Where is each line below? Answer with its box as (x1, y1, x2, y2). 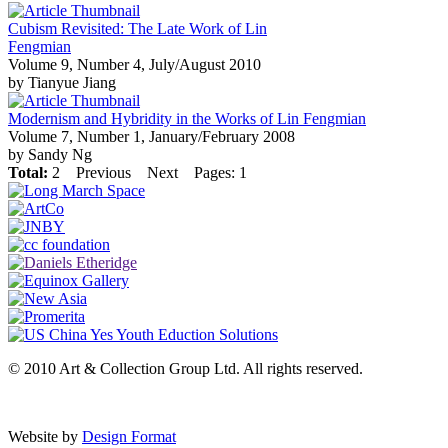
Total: (8, 164, 48, 182)
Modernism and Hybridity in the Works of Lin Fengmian (8, 110, 366, 128)
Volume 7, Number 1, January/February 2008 (8, 128, 295, 146)
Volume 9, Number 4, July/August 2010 (8, 56, 261, 74)
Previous (72, 164, 135, 182)
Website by (8, 428, 82, 446)
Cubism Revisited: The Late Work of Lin (8, 20, 267, 38)
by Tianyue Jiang (8, 74, 116, 92)
